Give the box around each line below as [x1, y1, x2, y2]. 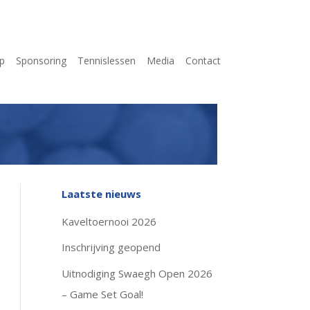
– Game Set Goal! [62, 286, 144, 301]
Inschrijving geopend [62, 240, 161, 255]
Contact [185, 53, 221, 67]
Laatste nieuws [62, 186, 142, 201]
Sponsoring [16, 53, 66, 67]
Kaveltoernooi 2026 [62, 214, 157, 228]
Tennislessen [77, 53, 136, 67]
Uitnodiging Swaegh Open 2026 [62, 266, 213, 280]
